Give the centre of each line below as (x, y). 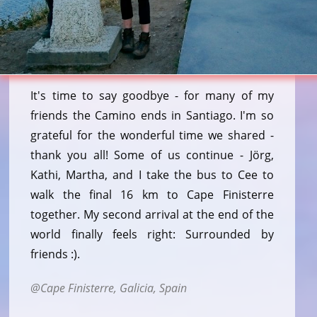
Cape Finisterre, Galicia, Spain (114, 288)
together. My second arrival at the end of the (152, 214)
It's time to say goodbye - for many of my (152, 95)
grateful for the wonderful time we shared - (152, 135)
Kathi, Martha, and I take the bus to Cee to (152, 174)
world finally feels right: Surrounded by (152, 234)
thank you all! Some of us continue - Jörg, (152, 155)
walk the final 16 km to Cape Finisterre (152, 194)
